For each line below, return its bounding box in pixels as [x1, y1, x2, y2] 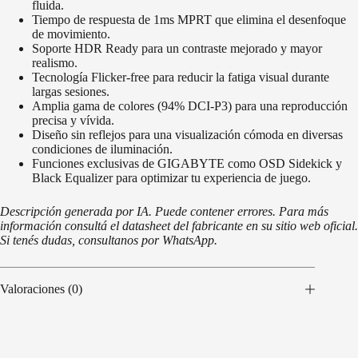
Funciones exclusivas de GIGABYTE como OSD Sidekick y [32, 157, 342, 171]
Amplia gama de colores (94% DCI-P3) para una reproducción [32, 99, 348, 113]
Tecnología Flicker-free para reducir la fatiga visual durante [32, 70, 329, 85]
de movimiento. [32, 27, 110, 42]
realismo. [32, 56, 78, 70]
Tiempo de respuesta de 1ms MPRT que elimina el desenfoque [32, 13, 346, 27]
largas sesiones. [32, 85, 109, 99]
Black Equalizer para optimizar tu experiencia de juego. [32, 171, 311, 185]
